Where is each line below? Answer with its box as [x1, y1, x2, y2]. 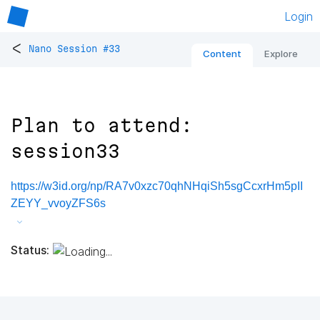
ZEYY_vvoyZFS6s [11, 197, 106, 210]
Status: [11, 242, 49, 257]
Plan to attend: [11, 115, 193, 136]
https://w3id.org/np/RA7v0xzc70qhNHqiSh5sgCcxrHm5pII [11, 180, 303, 193]
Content [203, 48, 241, 60]
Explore [264, 48, 298, 60]
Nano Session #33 [29, 44, 120, 54]
